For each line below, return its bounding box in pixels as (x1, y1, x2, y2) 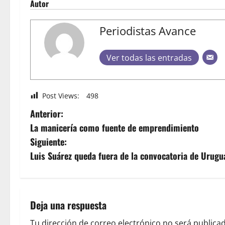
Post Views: (42, 91, 79, 100)
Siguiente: (30, 135, 67, 149)
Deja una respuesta (30, 197, 106, 213)
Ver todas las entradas (106, 52, 192, 63)
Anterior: (30, 107, 63, 121)
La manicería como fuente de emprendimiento (30, 121, 199, 135)
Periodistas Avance (99, 24, 196, 38)
